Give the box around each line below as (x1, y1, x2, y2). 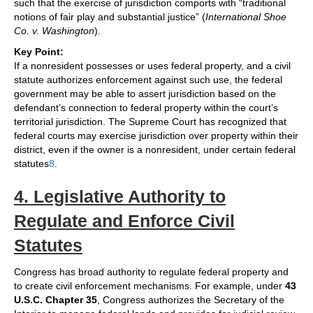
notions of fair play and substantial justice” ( (14, 11, 205, 23)
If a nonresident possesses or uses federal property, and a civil (14, 60, 291, 72)
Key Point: (14, 46, 64, 58)
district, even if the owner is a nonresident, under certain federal (14, 144, 296, 156)
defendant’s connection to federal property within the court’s (14, 102, 278, 114)
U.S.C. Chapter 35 (14, 294, 97, 306)
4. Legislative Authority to (14, 187, 226, 207)
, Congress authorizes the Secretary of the (97, 294, 284, 306)
